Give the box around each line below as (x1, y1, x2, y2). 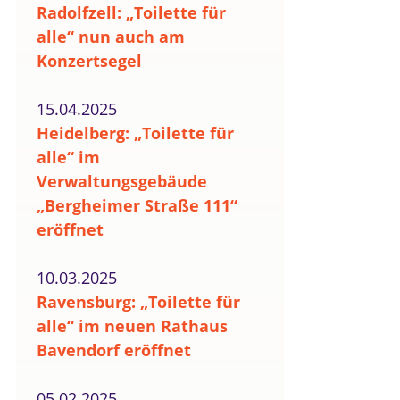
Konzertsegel (37, 50, 142, 71)
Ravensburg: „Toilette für (37, 291, 240, 312)
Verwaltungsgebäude (37, 171, 207, 192)
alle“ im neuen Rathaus (37, 315, 228, 337)
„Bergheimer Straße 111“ (37, 195, 237, 216)
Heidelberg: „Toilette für (37, 122, 234, 144)
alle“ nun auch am (37, 26, 185, 47)
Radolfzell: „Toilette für (37, 2, 226, 23)
